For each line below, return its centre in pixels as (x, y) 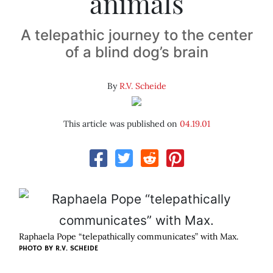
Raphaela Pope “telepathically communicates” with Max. (129, 237)
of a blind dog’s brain (136, 52)
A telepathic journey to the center (136, 35)
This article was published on (121, 124)
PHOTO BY (37, 249)
